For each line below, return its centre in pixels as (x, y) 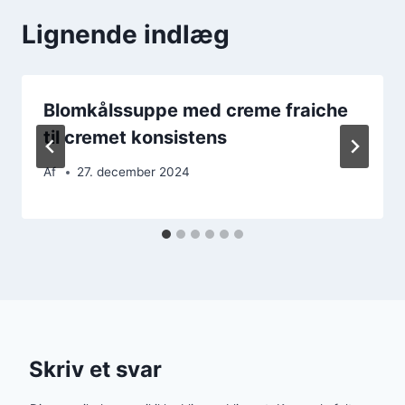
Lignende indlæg (126, 34)
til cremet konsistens (135, 137)
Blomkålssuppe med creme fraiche (196, 110)
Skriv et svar (95, 370)
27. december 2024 (134, 172)
